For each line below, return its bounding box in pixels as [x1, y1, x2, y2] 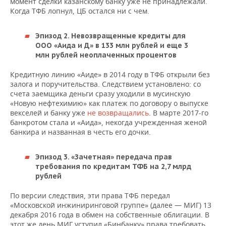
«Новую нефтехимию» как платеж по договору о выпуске [10, 98, 208, 108]
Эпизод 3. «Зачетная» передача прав [35, 152, 172, 161]
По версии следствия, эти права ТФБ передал [10, 191, 170, 200]
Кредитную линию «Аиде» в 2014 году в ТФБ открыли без [10, 70, 210, 79]
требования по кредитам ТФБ [35, 162, 148, 171]
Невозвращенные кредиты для [69, 31, 186, 40]
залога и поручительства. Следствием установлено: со [10, 79, 201, 89]
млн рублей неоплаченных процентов [35, 50, 177, 60]
